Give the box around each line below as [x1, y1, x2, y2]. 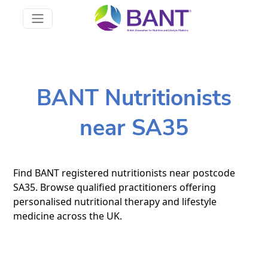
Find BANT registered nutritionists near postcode [13, 166, 236, 179]
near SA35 [80, 112, 188, 143]
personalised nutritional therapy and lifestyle [13, 194, 217, 208]
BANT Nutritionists [36, 83, 232, 113]
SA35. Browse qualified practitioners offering [13, 180, 217, 194]
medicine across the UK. [13, 209, 123, 223]
